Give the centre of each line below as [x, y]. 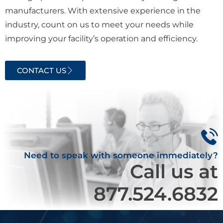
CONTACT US [42, 70]
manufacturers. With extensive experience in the [103, 10]
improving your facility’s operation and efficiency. [101, 38]
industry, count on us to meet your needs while [99, 24]
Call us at [174, 171]
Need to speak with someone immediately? [121, 155]
